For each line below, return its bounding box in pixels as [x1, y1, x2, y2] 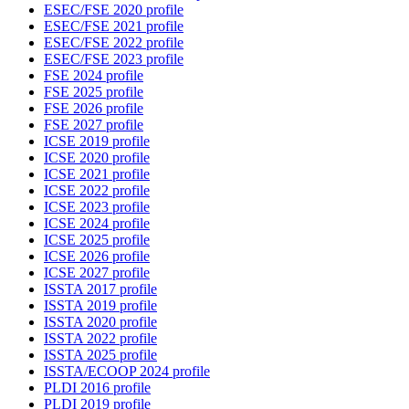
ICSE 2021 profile [44, 166, 150, 183]
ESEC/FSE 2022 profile [44, 35, 184, 51]
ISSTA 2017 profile [44, 281, 157, 298]
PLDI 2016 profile [44, 380, 151, 396]
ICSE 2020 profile [44, 150, 150, 166]
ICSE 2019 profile [44, 133, 150, 150]
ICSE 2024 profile [44, 215, 150, 232]
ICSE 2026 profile [44, 248, 150, 265]
